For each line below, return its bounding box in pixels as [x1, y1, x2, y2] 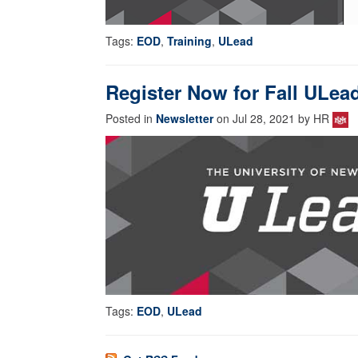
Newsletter [156, 110, 213, 127]
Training [167, 33, 212, 50]
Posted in [105, 110, 156, 127]
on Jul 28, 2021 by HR [213, 110, 332, 127]
